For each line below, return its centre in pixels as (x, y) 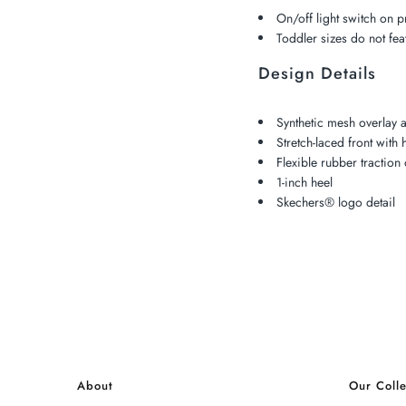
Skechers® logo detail (335, 203)
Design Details (317, 74)
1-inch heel (304, 183)
